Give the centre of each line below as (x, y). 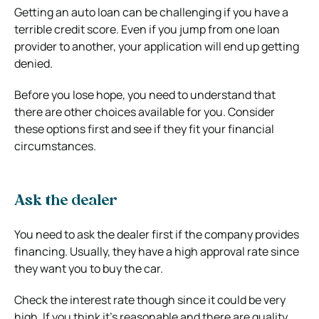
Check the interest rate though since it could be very (150, 299)
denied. (33, 63)
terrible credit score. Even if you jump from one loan (147, 29)
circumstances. (55, 146)
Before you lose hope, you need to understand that (145, 94)
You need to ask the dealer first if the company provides (157, 234)
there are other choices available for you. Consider (145, 111)
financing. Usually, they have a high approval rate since (157, 251)
